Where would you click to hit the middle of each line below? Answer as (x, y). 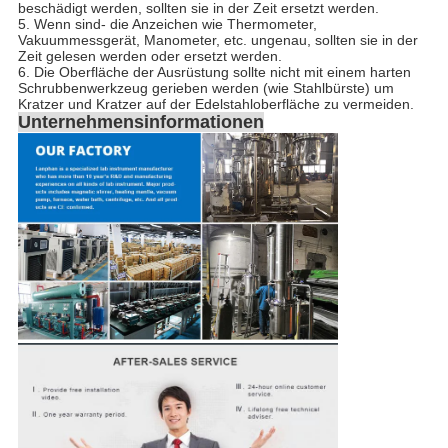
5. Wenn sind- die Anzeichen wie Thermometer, (167, 23)
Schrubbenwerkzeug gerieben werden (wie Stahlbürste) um (205, 87)
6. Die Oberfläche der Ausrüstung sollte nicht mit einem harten (214, 71)
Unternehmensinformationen (140, 121)
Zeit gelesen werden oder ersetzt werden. (149, 55)
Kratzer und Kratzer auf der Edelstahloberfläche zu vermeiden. (215, 103)
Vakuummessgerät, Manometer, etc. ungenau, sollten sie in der (217, 39)
